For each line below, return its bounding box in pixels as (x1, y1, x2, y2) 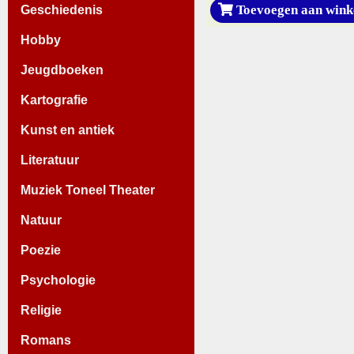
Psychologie (21, 273, 96, 287)
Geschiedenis (21, 2, 103, 17)
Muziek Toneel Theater (21, 183, 155, 197)
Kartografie (21, 92, 88, 107)
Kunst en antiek (21, 122, 115, 137)
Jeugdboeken (21, 62, 104, 77)
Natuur (21, 213, 62, 227)
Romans (21, 333, 71, 347)
